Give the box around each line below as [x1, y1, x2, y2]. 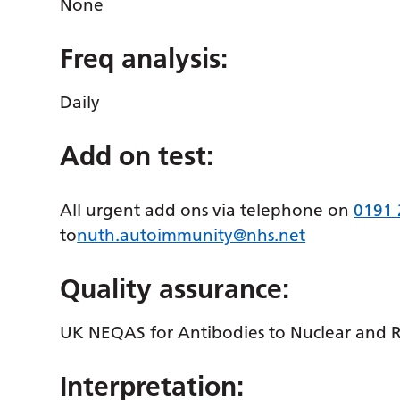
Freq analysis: [60, 43, 229, 75]
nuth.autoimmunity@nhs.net [77, 225, 306, 246]
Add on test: [60, 140, 214, 172]
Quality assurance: [60, 273, 290, 305]
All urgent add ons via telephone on [60, 200, 354, 221]
